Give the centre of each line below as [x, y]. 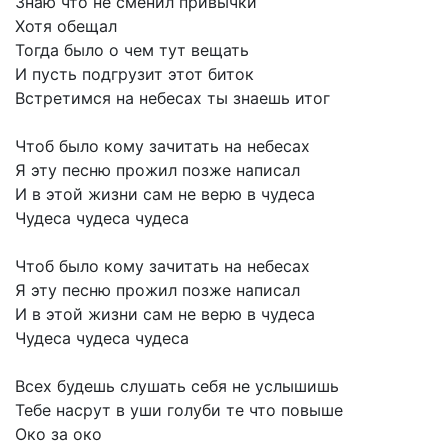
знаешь [261, 98]
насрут [83, 410]
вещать [220, 50]
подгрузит [122, 74]
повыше [312, 410]
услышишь [297, 386]
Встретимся [63, 98]
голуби [194, 410]
